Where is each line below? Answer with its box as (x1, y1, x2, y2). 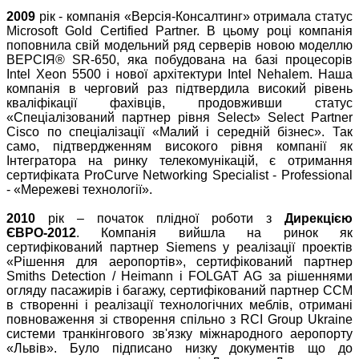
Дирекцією (284, 212, 353, 226)
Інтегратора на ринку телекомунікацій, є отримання (6, 154, 353, 168)
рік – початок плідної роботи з (48, 212, 284, 226)
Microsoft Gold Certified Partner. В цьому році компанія (6, 24, 353, 38)
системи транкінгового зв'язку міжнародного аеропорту (6, 327, 353, 341)
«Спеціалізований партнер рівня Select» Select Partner (6, 111, 353, 125)
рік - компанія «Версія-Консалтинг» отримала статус (38, 10, 353, 24)
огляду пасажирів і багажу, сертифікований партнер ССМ (6, 284, 353, 298)
